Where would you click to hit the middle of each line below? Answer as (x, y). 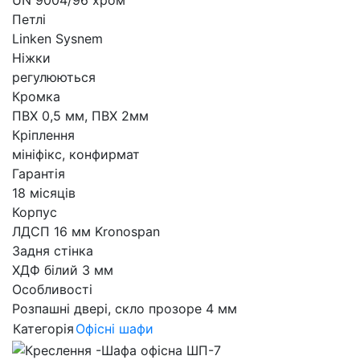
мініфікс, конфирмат (76, 155)
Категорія (43, 329)
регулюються (54, 78)
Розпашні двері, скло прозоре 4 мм (125, 309)
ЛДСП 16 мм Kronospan (86, 232)
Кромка (36, 97)
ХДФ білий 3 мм (63, 270)
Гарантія (39, 174)
